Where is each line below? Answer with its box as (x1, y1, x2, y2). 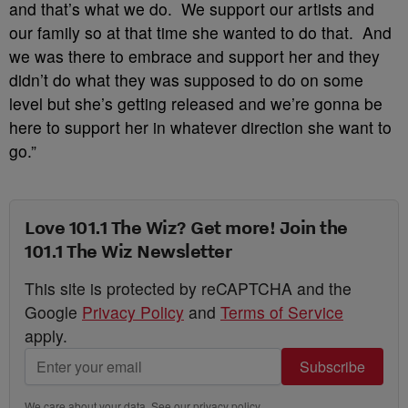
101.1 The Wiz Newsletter (25, 239, 232, 262)
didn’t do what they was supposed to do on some (9, 68, 363, 91)
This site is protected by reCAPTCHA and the (25, 277, 352, 300)
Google (25, 301, 82, 323)
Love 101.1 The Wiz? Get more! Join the (25, 215, 348, 239)
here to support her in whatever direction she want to (9, 116, 392, 138)
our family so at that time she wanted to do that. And (9, 21, 392, 44)
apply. (25, 324, 67, 347)
